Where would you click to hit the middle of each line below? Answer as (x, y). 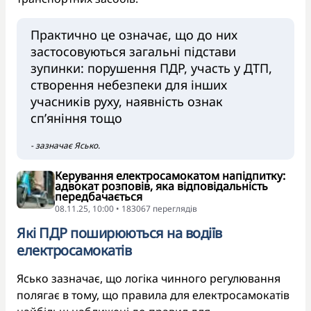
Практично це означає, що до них (134, 34)
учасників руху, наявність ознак (127, 101)
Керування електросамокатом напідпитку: (170, 175)
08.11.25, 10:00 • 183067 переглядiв (126, 208)
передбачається (99, 196)
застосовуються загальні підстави (133, 51)
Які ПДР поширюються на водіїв (119, 233)
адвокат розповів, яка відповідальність (161, 186)
